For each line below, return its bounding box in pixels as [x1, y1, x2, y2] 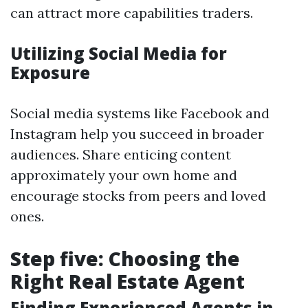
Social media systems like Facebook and [10, 104, 269, 122]
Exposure [10, 61, 90, 84]
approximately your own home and [10, 166, 237, 184]
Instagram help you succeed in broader [10, 125, 264, 142]
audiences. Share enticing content [10, 146, 231, 163]
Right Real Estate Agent [10, 268, 245, 294]
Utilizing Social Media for [10, 42, 227, 65]
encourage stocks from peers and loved [10, 187, 266, 204]
